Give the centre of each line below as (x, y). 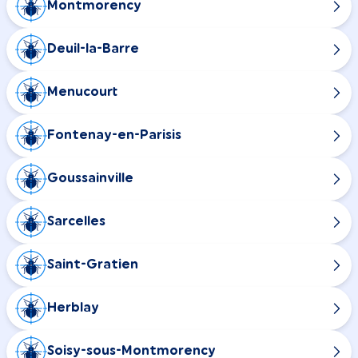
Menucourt (82, 92)
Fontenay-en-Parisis (114, 135)
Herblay (73, 308)
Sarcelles (76, 222)
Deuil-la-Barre (93, 49)
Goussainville (90, 179)
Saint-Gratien (93, 265)
